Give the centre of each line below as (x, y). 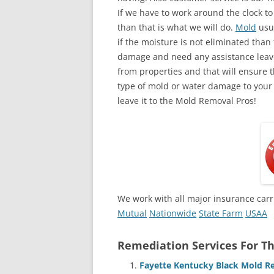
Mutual (132, 213)
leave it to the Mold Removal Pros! (187, 100)
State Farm (221, 213)
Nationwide (173, 213)
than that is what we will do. (176, 27)
